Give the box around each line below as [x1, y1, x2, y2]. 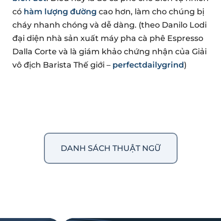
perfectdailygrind [112, 60, 184, 70]
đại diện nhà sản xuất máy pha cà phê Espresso [12, 33, 203, 43]
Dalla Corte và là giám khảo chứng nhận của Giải [12, 46, 207, 56]
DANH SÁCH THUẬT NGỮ [60, 144, 161, 153]
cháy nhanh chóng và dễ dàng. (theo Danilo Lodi [12, 20, 207, 30]
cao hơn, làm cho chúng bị [97, 6, 204, 16]
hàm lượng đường [24, 6, 97, 16]
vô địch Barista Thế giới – [12, 60, 112, 70]
